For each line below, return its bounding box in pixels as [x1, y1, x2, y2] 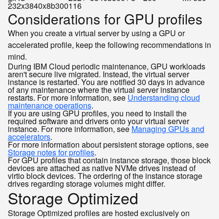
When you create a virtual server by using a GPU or [8, 27, 185, 39]
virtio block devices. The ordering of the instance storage [8, 170, 202, 181]
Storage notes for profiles [8, 147, 94, 158]
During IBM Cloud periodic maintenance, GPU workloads [8, 61, 205, 72]
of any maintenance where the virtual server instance [8, 84, 190, 95]
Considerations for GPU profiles [8, 9, 202, 28]
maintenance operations [8, 100, 91, 111]
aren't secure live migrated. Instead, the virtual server [8, 68, 189, 80]
